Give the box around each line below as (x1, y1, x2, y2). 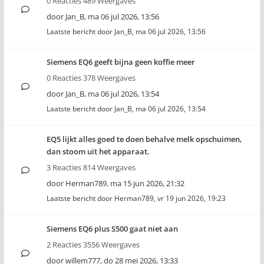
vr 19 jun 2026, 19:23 (157, 193, 226, 203)
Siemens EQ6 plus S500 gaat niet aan (47, 223, 178, 234)
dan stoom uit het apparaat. (47, 146, 150, 157)
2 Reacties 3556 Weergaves (47, 239, 140, 250)
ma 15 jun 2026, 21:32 (110, 178, 184, 189)
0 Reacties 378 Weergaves (47, 72, 136, 83)
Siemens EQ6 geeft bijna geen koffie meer (47, 57, 195, 67)
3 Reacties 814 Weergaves (47, 162, 136, 173)
